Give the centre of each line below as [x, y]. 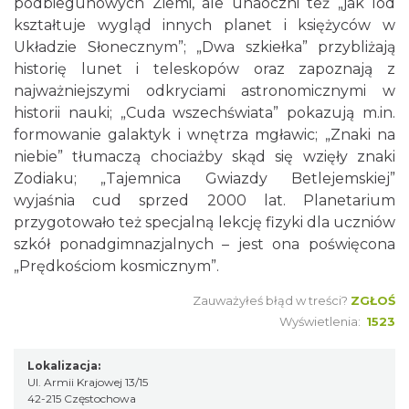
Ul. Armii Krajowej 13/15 [88, 382]
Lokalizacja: [64, 366]
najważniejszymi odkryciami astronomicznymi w [204, 91]
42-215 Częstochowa [82, 399]
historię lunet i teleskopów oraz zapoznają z [204, 69]
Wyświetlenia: [323, 321]
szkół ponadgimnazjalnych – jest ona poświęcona [204, 244]
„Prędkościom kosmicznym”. [116, 266]
